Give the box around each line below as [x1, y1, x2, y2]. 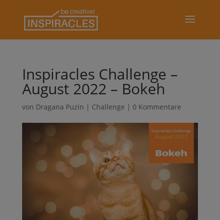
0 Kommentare [132, 102, 181, 111]
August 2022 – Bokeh [22, 79, 165, 99]
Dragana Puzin [35, 102, 84, 111]
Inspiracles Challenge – [22, 64, 178, 84]
